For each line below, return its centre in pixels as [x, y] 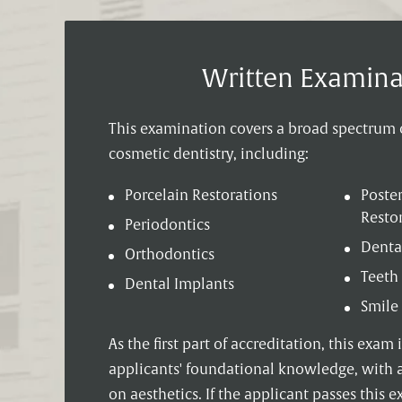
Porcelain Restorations [201, 196]
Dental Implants [179, 285]
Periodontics [167, 226]
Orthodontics [169, 255]
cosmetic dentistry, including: [208, 155]
